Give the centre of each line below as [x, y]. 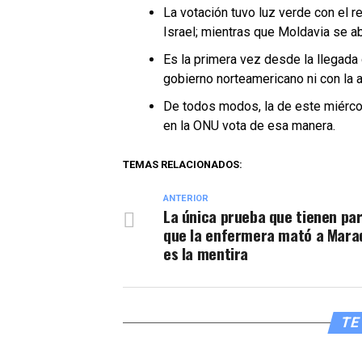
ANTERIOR [186, 198]
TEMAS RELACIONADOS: [183, 164]
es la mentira [206, 253]
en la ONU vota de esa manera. [249, 126]
